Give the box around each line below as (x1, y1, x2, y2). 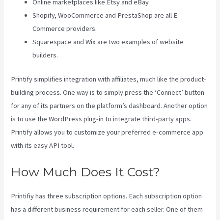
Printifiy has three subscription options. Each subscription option (11, 191, 202, 200)
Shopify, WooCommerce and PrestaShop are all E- (32, 11, 180, 20)
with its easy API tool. (11, 141, 75, 150)
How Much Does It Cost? (11, 164, 161, 179)
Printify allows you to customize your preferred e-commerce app (11, 128, 204, 137)
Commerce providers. (32, 24, 97, 33)
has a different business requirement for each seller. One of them (11, 204, 203, 214)
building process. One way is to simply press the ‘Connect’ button (11, 88, 205, 97)
